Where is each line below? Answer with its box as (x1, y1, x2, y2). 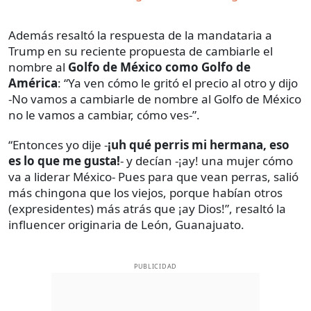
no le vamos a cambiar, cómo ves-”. (8, 107, 200, 124)
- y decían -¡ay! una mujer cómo (120, 153, 293, 169)
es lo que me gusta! (8, 153, 120, 169)
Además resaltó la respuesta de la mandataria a (8, 27, 272, 44)
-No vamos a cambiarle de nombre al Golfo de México (8, 91, 301, 108)
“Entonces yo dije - (8, 137, 108, 153)
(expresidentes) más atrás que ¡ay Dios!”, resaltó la (8, 201, 286, 217)
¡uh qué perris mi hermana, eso (108, 137, 289, 153)
